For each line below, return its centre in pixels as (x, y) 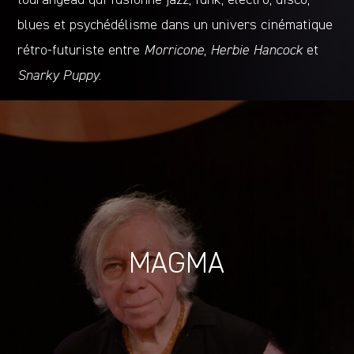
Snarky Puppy (58, 75)
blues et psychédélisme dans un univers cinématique (175, 25)
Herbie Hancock (257, 50)
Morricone (174, 50)
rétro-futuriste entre (81, 50)
